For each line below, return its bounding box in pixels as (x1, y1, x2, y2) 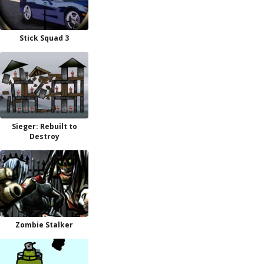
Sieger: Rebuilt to (11, 121, 77, 131)
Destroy (29, 131, 60, 141)
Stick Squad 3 (19, 33, 69, 43)
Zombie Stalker (15, 220, 73, 230)
